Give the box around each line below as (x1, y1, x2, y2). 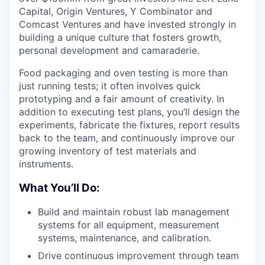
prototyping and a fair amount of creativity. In (19, 93, 224, 105)
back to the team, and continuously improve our (19, 132, 235, 144)
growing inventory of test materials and (19, 145, 196, 157)
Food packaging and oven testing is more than (19, 67, 228, 79)
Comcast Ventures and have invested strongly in (19, 18, 236, 30)
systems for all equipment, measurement (38, 219, 219, 231)
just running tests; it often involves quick (19, 80, 201, 92)
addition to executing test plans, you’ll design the (19, 106, 240, 118)
